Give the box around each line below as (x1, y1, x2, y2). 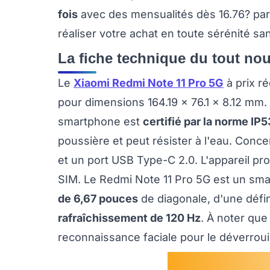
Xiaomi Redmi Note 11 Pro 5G (74, 77, 224, 90)
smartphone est (58, 115, 143, 128)
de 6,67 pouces (58, 192, 138, 206)
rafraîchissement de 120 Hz (58, 212, 201, 225)
